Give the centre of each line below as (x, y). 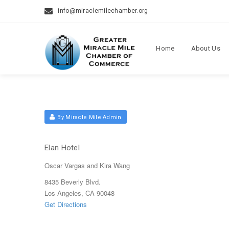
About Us (205, 48)
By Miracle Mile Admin (89, 117)
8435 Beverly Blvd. (73, 182)
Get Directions (66, 204)
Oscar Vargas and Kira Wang (87, 165)
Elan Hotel (62, 148)
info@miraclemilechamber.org (103, 11)
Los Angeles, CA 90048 (81, 193)
